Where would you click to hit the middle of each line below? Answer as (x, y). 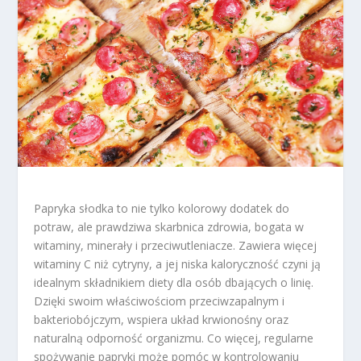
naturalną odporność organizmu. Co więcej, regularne (174, 338)
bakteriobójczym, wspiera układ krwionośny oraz (162, 319)
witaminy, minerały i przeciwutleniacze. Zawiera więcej (176, 245)
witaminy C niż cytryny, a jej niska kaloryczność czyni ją (178, 263)
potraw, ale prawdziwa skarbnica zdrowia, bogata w (169, 226)
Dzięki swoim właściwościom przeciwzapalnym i (160, 301)
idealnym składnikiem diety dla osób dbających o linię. (174, 282)
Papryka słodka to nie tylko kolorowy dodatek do (162, 208)
